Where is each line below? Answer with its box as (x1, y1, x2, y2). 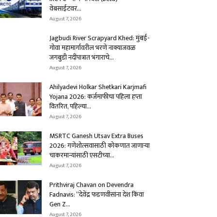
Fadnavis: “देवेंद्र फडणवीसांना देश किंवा (49, 189, 144, 200)
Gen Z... (49, 199, 70, 210)
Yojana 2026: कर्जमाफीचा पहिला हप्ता (49, 91, 142, 102)
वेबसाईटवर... (49, 3, 81, 14)
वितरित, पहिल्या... (49, 101, 91, 112)
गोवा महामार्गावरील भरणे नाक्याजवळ (49, 42, 136, 53)
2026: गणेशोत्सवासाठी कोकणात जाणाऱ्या (49, 140, 150, 151)
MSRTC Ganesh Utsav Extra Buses (49, 130, 143, 141)
